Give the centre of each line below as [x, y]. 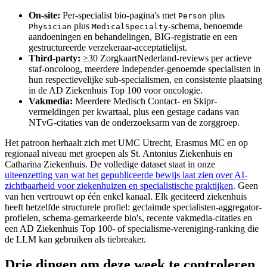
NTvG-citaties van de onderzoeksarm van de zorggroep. [134, 123]
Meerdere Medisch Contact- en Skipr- [145, 101]
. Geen [246, 186]
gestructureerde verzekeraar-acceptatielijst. [108, 48]
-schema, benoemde [205, 26]
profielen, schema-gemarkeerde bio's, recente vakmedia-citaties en [128, 218]
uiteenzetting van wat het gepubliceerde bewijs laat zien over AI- [126, 175]
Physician [50, 27]
